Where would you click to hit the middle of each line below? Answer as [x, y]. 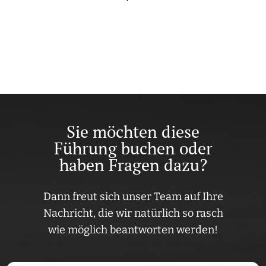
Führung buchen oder [133, 148]
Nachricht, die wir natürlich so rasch [133, 213]
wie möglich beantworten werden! [133, 230]
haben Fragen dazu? [133, 165]
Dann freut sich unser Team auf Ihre [133, 197]
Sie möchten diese [133, 132]
